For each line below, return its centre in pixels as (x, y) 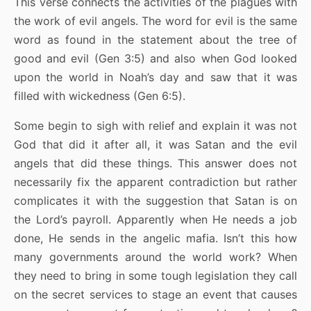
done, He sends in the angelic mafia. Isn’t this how (155, 238)
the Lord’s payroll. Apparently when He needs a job (155, 220)
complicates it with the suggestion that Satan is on (155, 201)
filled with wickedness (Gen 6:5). (100, 96)
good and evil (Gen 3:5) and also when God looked (155, 59)
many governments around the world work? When (155, 257)
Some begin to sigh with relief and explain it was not (155, 126)
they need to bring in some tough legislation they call (155, 276)
